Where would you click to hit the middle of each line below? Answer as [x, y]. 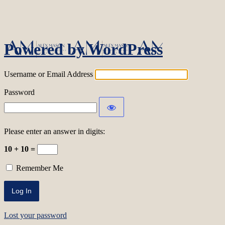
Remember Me [40, 168]
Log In [27, 20]
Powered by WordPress [83, 49]
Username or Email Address [48, 74]
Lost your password [35, 215]
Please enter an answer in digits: [54, 132]
